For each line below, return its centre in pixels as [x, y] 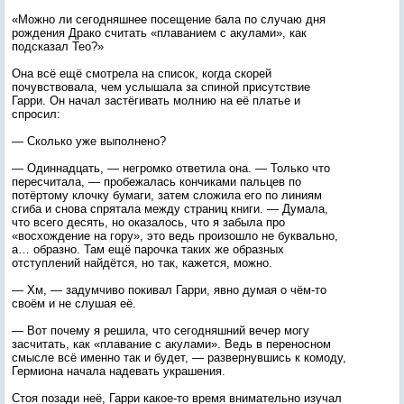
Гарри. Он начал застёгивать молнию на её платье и [156, 101]
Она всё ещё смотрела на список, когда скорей [142, 73]
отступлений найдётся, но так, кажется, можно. [142, 263]
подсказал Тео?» [58, 46]
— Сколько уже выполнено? [89, 141]
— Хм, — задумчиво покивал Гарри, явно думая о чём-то [169, 290]
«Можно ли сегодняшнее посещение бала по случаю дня [169, 19]
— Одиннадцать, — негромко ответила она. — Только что [171, 168]
